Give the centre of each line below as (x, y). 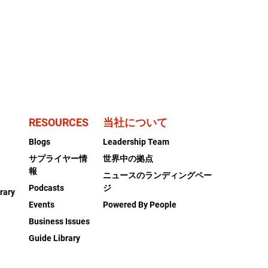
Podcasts (46, 188)
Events (41, 205)
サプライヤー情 (58, 159)
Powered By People (140, 205)
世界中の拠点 (128, 159)
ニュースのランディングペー (158, 176)
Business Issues (59, 222)
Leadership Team (136, 142)
